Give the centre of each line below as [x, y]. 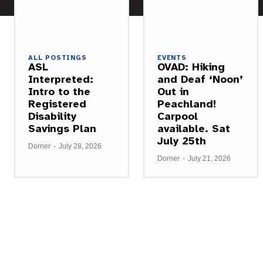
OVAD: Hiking [191, 67]
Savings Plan [62, 128]
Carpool [178, 116]
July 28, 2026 [80, 146]
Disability [52, 116]
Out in [173, 91]
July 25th [182, 141]
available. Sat [194, 128]
